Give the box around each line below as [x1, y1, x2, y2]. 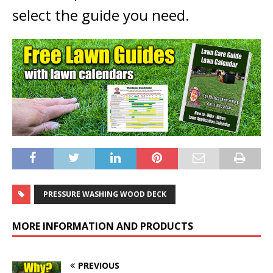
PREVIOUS [78, 259, 119, 271]
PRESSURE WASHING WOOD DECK [43, 188, 166, 199]
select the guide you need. [12, 5, 197, 26]
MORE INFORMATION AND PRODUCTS [12, 219, 193, 233]
